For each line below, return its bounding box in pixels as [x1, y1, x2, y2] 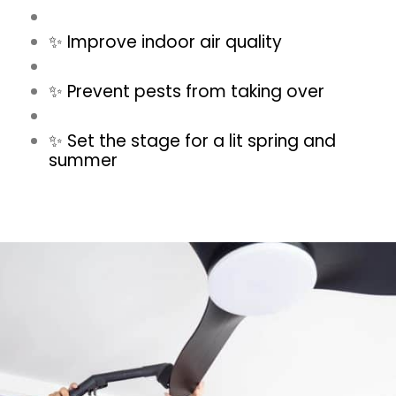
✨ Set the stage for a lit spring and [49, 129, 336, 154]
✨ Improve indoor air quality [49, 30, 282, 55]
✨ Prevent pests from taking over [49, 80, 324, 104]
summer [49, 148, 118, 173]
